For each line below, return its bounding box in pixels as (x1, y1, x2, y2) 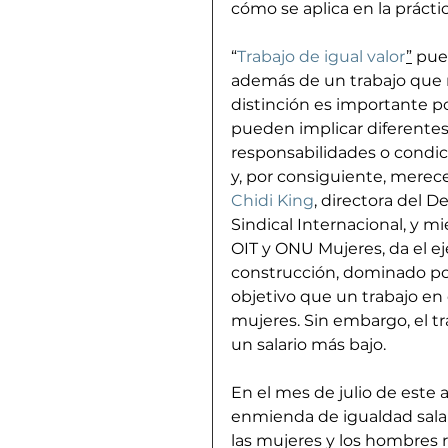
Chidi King (231, 190, 314, 210)
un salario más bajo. (231, 334, 386, 354)
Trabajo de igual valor (237, 46, 406, 66)
